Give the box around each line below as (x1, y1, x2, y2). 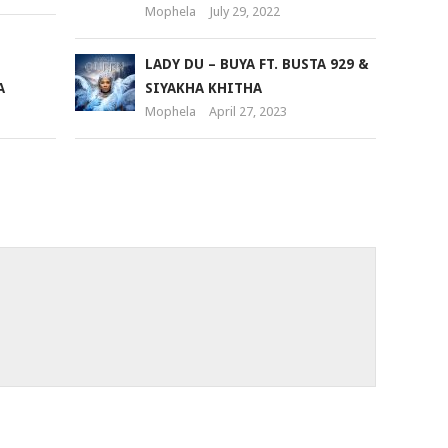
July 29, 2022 (208, 4, 280, 19)
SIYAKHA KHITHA (144, 80, 262, 96)
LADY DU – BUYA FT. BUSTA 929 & (144, 56, 369, 72)
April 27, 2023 (208, 104, 287, 119)
